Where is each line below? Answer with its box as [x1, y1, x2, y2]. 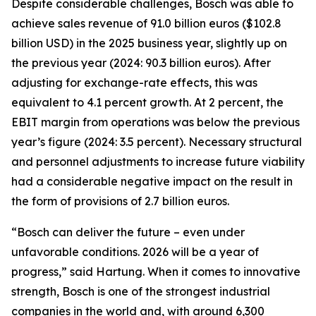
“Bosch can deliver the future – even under [11, 225, 245, 239]
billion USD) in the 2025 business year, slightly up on [11, 36, 287, 50]
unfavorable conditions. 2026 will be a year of [11, 245, 259, 259]
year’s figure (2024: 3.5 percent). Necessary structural [11, 135, 302, 149]
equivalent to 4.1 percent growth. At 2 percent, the [11, 95, 284, 109]
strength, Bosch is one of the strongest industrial [11, 284, 270, 298]
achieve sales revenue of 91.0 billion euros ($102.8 [11, 16, 281, 30]
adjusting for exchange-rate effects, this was [11, 75, 257, 90]
